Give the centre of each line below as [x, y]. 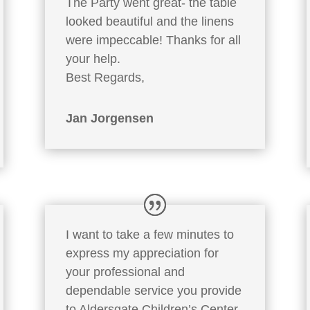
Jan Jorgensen [109, 118]
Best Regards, [105, 77]
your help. [93, 58]
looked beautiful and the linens [149, 21]
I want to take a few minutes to [149, 234]
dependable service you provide [153, 290]
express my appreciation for [142, 253]
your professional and [125, 272]
